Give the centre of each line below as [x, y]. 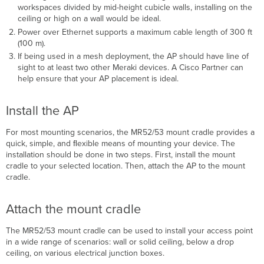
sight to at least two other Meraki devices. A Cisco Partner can [130, 68]
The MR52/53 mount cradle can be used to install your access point [130, 231]
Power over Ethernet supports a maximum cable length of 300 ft [135, 32]
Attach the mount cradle [74, 209]
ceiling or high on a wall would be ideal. [89, 19]
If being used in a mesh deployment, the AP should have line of [133, 57]
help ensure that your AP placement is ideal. [98, 79]
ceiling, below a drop [197, 242]
